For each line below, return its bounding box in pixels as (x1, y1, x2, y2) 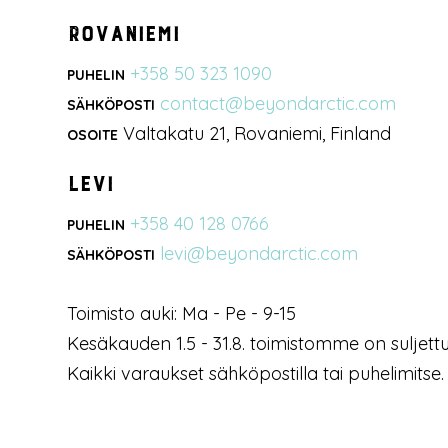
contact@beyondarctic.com (160, 91, 397, 115)
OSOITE (67, 125, 119, 144)
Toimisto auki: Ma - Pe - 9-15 (67, 301, 297, 325)
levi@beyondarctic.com (160, 241, 359, 265)
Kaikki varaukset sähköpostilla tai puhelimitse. (67, 361, 445, 385)
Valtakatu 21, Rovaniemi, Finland (118, 121, 392, 145)
